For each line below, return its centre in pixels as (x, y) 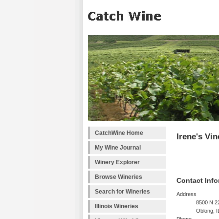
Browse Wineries (119, 177)
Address (186, 194)
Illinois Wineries (117, 206)
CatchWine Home (119, 133)
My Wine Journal (118, 148)
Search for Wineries (122, 192)
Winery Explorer (117, 162)
